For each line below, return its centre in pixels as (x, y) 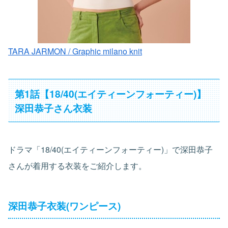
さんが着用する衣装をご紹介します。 (77, 166)
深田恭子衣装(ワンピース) (64, 206)
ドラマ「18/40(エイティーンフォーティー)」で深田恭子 (110, 150)
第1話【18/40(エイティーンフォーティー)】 (111, 93)
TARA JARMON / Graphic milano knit (75, 51)
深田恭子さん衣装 (54, 108)
